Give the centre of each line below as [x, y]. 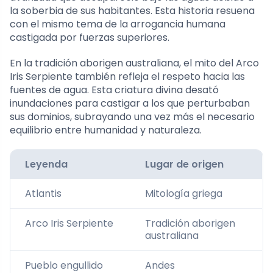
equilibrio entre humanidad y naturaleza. [106, 130]
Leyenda [46, 164]
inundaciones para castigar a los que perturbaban [130, 103]
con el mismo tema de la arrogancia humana [118, 24]
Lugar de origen [184, 164]
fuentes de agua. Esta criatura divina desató [114, 90]
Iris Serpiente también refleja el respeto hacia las [127, 76]
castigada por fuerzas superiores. [90, 37]
